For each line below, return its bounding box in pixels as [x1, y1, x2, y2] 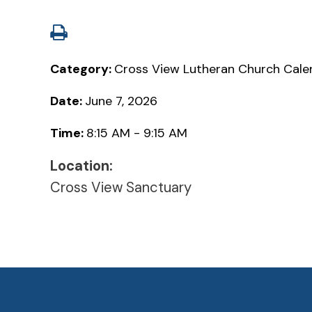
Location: [50, 156, 113, 175]
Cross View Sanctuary [50, 178, 192, 196]
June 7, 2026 [85, 92, 157, 109]
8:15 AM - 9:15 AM [86, 124, 187, 141]
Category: [50, 60, 114, 77]
